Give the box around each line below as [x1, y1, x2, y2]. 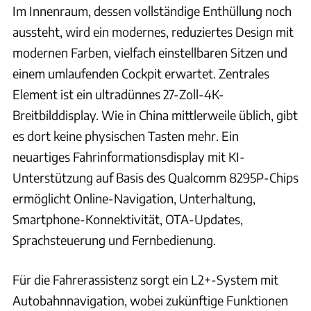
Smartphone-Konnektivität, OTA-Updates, [12, 210, 243, 227]
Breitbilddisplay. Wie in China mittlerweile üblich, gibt [12, 106, 298, 123]
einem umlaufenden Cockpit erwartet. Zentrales [12, 65, 269, 81]
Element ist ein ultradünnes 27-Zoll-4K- [12, 85, 224, 102]
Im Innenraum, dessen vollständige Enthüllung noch [12, 2, 292, 19]
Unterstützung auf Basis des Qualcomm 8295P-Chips [12, 169, 299, 185]
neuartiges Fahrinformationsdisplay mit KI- [12, 148, 245, 165]
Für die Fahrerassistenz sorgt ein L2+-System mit [12, 271, 278, 287]
